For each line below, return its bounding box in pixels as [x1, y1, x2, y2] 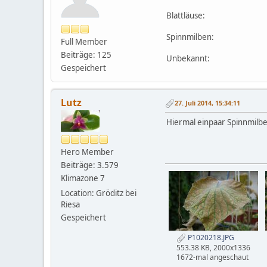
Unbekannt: [166, 52, 212, 64]
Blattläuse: [166, 10, 207, 21]
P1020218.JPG [186, 232, 234, 243]
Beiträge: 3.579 [61, 159, 119, 170]
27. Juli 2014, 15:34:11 [175, 98, 240, 108]
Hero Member [61, 146, 114, 157]
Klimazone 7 [61, 172, 105, 184]
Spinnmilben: [166, 31, 216, 42]
